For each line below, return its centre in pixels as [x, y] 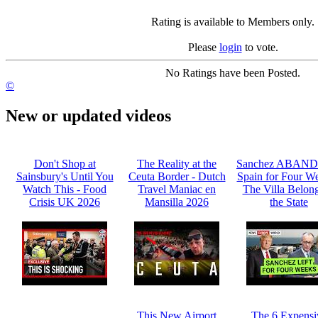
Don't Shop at [65, 164]
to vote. [260, 47]
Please [203, 47]
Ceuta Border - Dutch [177, 177]
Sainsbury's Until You [65, 177]
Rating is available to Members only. [233, 21]
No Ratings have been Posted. [233, 72]
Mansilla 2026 [177, 202]
